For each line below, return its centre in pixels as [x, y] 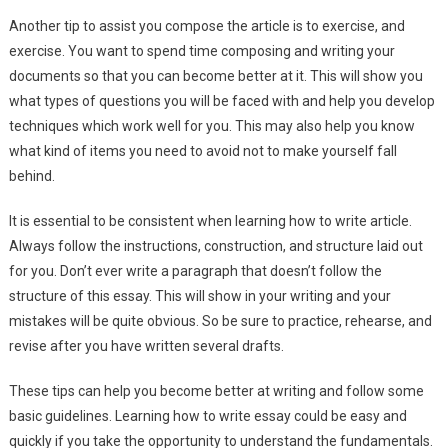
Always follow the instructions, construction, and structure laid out [215, 246]
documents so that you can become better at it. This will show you [215, 76]
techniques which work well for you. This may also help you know [211, 126]
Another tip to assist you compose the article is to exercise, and [206, 26]
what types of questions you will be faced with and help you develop [221, 101]
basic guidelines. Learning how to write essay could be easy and [207, 416]
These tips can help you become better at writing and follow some [216, 391]
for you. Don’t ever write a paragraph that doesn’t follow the [195, 271]
